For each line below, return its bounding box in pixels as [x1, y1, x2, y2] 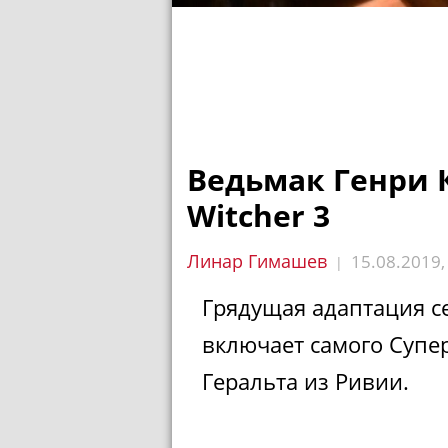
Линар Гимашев [187, 249, 327, 273]
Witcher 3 [187, 195, 330, 236]
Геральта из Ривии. [202, 366, 409, 396]
